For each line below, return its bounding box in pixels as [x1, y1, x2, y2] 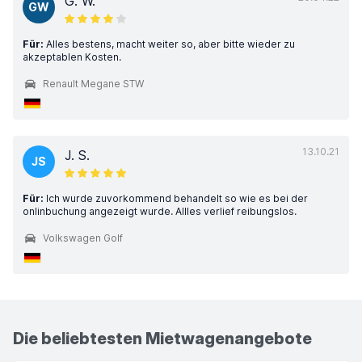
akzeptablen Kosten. [23, 51, 121, 63]
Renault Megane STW [43, 78, 144, 90]
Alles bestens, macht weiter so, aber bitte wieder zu [44, 38, 295, 50]
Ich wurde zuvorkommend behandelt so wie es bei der [44, 192, 308, 204]
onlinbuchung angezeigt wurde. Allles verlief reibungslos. [23, 205, 297, 217]
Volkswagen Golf [43, 232, 123, 244]
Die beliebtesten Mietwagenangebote [13, 329, 312, 348]
